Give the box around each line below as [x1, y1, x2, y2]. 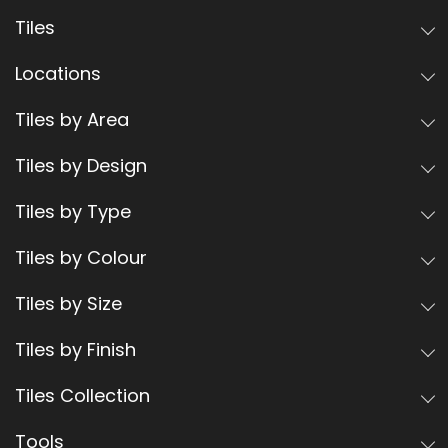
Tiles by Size [15, 291, 122, 317]
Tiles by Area [15, 107, 129, 133]
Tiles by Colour [15, 245, 147, 271]
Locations [15, 61, 101, 87]
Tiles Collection [15, 383, 150, 409]
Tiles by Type [15, 199, 131, 225]
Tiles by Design [15, 153, 147, 179]
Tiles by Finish [15, 337, 136, 363]
